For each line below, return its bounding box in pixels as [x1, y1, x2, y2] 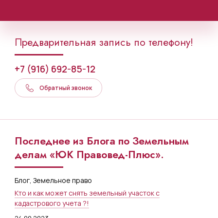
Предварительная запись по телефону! [15, 35, 193, 50]
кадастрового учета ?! [15, 199, 89, 208]
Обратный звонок [39, 84, 92, 92]
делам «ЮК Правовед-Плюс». [15, 147, 164, 162]
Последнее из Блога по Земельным [15, 134, 189, 148]
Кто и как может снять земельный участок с [15, 188, 160, 198]
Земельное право [33, 176, 92, 185]
